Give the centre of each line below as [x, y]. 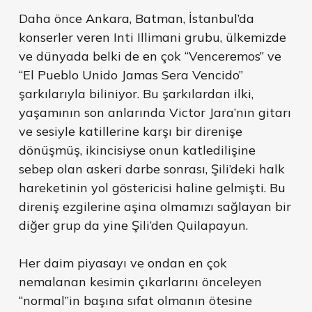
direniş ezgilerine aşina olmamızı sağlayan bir [155, 207]
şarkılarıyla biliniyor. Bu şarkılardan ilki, [136, 94]
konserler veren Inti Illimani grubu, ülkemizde [152, 38]
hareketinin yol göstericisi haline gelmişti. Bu [152, 188]
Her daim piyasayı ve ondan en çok [123, 263]
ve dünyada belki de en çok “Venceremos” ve [150, 56]
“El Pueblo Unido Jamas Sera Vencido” [131, 75]
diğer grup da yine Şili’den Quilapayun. [133, 226]
